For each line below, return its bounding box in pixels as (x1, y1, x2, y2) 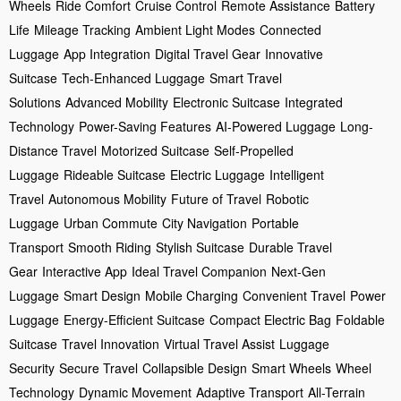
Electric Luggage (170, 165, 265, 183)
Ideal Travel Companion (132, 261, 267, 280)
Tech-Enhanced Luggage (62, 68, 205, 87)
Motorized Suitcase (101, 141, 209, 159)
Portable (252, 213, 299, 232)
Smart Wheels (252, 358, 331, 377)
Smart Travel (209, 68, 282, 87)
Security (9, 358, 55, 377)
